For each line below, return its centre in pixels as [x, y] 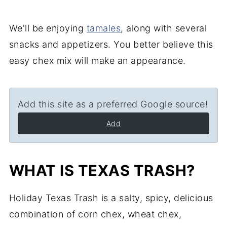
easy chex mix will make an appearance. [97, 61]
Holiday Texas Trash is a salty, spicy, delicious [111, 198]
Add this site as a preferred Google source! [113, 104]
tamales [104, 28]
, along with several [164, 28]
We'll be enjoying [48, 28]
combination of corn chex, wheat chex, [95, 214]
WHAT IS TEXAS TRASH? [102, 171]
